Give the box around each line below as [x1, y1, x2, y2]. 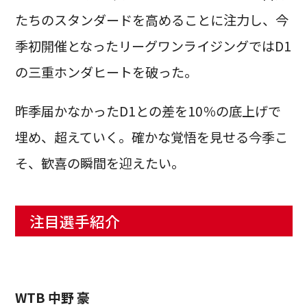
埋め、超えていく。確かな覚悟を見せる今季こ [14, 127, 288, 147]
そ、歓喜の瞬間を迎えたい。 [14, 153, 184, 173]
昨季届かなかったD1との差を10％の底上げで [14, 101, 281, 121]
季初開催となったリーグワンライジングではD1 [14, 36, 291, 56]
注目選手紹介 [29, 210, 120, 232]
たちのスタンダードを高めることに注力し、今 [14, 10, 288, 30]
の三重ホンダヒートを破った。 [14, 62, 197, 82]
